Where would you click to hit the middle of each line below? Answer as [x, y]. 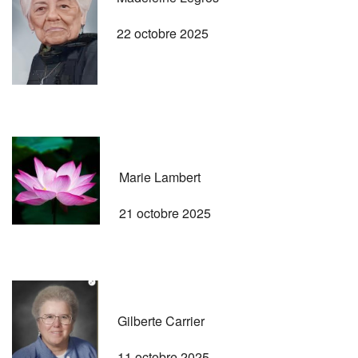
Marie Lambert [160, 177]
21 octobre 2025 [165, 213]
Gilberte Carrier [161, 320]
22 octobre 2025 [163, 33]
